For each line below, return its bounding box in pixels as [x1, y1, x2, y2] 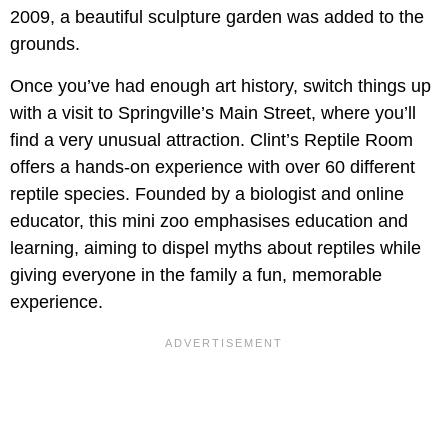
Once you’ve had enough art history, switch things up [10, 76, 431, 97]
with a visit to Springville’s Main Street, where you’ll [10, 103, 416, 124]
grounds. [10, 34, 80, 55]
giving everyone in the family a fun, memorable [10, 265, 382, 286]
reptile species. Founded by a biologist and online [10, 184, 404, 205]
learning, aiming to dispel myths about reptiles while [10, 238, 421, 259]
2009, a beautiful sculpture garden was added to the [10, 7, 424, 28]
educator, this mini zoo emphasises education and [10, 211, 408, 232]
